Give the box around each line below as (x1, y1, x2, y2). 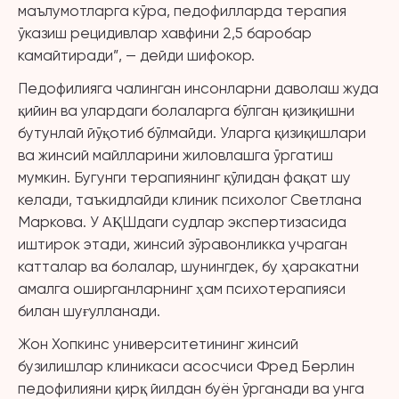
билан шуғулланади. (18, 302, 160, 320)
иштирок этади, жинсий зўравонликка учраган (18, 235, 347, 253)
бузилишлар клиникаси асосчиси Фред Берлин (18, 357, 354, 375)
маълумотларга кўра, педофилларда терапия (18, 2, 346, 20)
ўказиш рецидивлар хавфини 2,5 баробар (18, 24, 312, 42)
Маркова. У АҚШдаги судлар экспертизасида (18, 213, 346, 231)
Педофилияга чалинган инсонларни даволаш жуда (18, 79, 379, 97)
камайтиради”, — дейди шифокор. (18, 46, 255, 64)
